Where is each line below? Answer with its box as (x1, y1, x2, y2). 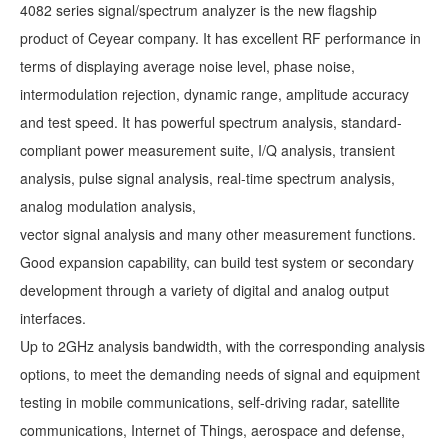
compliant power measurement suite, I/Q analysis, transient (20, 140, 395, 161)
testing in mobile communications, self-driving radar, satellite (20, 392, 400, 413)
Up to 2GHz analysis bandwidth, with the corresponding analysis (20, 336, 425, 357)
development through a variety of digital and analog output (20, 280, 389, 301)
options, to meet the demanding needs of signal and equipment (20, 364, 420, 385)
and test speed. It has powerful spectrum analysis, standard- (20, 112, 402, 133)
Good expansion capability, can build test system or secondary (20, 252, 414, 273)
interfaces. (20, 308, 86, 329)
